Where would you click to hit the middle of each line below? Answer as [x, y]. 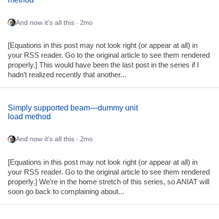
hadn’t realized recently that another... [67, 75]
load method [29, 116]
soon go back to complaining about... [66, 192]
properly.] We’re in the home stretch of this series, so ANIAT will [109, 182]
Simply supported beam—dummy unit [73, 108]
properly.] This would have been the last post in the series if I [103, 65]
